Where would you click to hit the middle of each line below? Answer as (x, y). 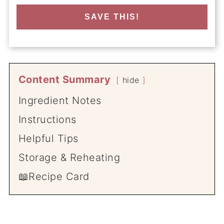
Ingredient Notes (60, 100)
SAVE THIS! (112, 17)
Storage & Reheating (69, 157)
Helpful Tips (48, 138)
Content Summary (64, 79)
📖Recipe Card (54, 176)
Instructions (47, 119)
